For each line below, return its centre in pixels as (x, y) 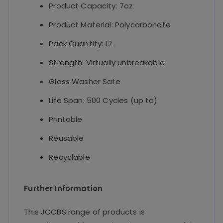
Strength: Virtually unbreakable (107, 63)
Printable (66, 119)
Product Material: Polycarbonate (110, 25)
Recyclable (69, 157)
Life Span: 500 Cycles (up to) (103, 101)
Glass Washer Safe (85, 82)
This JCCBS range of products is (84, 212)
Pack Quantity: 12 (80, 44)
